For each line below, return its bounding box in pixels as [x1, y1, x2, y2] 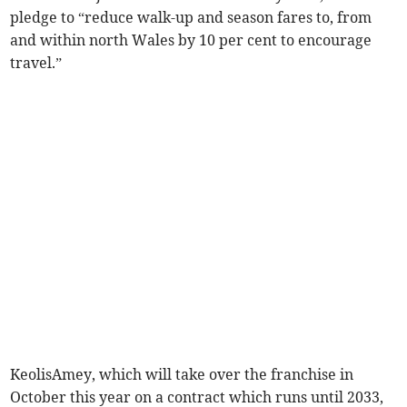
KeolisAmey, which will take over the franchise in [10, 365, 354, 384]
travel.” [10, 54, 63, 73]
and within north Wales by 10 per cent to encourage [10, 31, 372, 50]
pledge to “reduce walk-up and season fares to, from [10, 8, 372, 27]
